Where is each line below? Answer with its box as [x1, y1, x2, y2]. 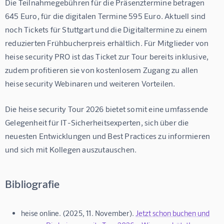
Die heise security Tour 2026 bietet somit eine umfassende [5, 104, 210, 114]
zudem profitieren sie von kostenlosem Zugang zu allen [5, 65, 200, 75]
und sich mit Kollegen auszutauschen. [5, 144, 137, 154]
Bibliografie [5, 177, 60, 190]
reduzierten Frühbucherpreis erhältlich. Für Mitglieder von [5, 38, 210, 48]
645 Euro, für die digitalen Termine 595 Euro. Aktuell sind [5, 11, 207, 21]
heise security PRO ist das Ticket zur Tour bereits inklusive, [5, 51, 210, 61]
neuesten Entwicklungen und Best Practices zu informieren [5, 131, 212, 141]
